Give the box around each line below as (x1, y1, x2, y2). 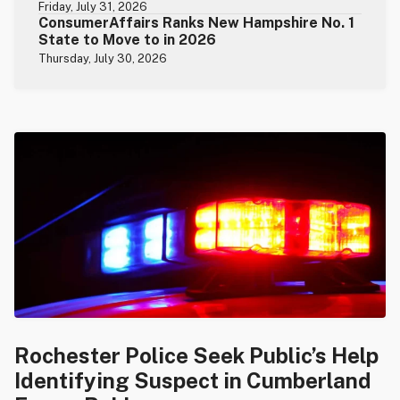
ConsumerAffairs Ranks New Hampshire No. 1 (38, 13, 355, 31)
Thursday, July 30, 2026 (38, 51, 168, 65)
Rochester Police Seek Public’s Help (14, 343, 379, 369)
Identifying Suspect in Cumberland (14, 368, 371, 394)
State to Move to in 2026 (38, 30, 217, 48)
